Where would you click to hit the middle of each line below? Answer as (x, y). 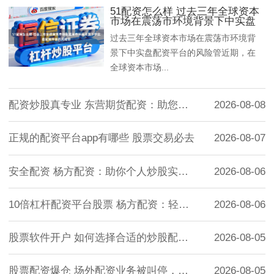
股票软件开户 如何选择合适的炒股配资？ (183, 238)
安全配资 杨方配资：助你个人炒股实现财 (183, 171)
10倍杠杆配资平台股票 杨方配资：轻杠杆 (184, 204)
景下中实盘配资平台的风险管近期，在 (183, 52)
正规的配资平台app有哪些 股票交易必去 (102, 138)
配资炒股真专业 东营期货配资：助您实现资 (183, 105)
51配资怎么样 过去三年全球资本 (185, 11)
